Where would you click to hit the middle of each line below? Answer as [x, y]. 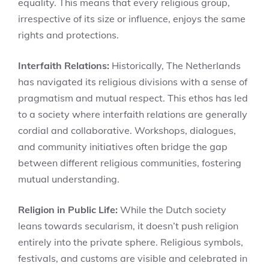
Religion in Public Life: [68, 210]
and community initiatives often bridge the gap [123, 147]
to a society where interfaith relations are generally [133, 114]
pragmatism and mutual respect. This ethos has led [133, 98]
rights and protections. [68, 35]
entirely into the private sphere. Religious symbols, [131, 242]
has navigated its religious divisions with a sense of [133, 82]
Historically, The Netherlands [175, 65]
